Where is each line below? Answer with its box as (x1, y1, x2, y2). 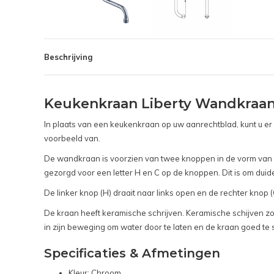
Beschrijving (44, 52, 92, 62)
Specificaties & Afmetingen (44, 246, 220, 261)
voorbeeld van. (44, 133, 100, 144)
